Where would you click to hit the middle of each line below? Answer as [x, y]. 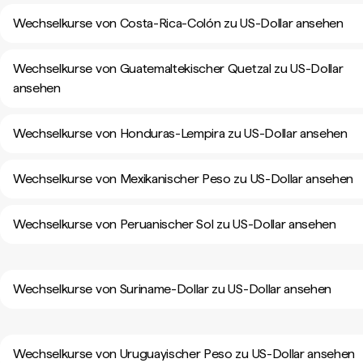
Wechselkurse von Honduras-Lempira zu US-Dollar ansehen [180, 133]
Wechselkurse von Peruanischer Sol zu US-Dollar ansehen [175, 224]
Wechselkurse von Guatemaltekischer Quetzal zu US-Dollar [178, 68]
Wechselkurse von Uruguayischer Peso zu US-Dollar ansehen [184, 354]
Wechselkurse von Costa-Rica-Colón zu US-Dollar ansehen [178, 23]
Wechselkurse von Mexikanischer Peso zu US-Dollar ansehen [184, 179]
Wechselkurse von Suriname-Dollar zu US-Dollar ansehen [173, 289]
